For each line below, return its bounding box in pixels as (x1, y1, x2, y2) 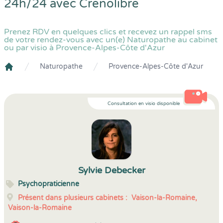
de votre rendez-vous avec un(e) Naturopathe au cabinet (4, 35, 218, 45)
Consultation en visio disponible (108, 101, 180, 107)
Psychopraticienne (18, 180, 79, 188)
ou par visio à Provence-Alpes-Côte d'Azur (4, 43, 165, 53)
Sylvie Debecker (78, 165, 145, 176)
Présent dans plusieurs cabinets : (18, 194, 127, 202)
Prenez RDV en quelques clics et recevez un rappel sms (4, 27, 212, 37)
